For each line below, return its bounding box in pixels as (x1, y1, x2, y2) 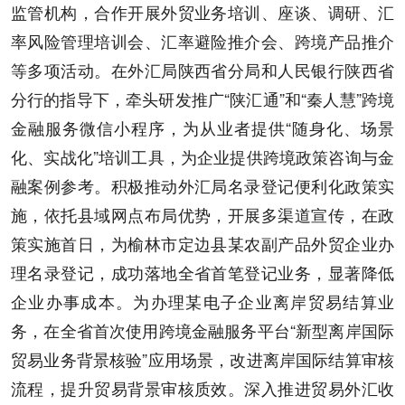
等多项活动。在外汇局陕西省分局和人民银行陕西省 (11, 58, 394, 81)
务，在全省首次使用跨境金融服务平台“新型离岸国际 (11, 318, 394, 342)
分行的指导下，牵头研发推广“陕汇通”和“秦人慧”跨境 (11, 87, 394, 110)
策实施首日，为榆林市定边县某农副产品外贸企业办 (11, 231, 394, 255)
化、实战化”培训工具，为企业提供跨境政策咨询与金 (11, 145, 394, 168)
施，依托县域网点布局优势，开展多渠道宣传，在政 (11, 202, 394, 226)
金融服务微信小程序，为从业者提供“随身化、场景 (11, 116, 394, 139)
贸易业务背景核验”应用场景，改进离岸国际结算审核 (11, 347, 394, 371)
